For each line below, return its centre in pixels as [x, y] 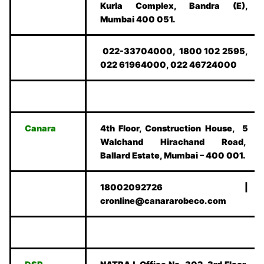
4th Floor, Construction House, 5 [174, 128]
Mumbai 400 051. [138, 19]
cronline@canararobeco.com [164, 201]
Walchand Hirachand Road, [174, 142]
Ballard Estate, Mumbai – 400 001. [173, 156]
